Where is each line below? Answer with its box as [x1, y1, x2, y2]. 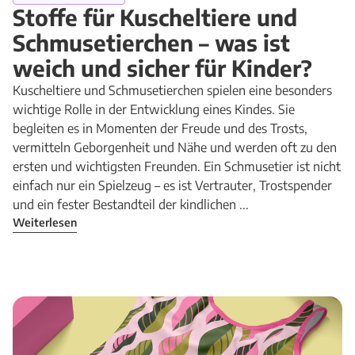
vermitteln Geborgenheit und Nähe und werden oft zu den [13, 139, 337, 155]
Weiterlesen [13, 216, 77, 229]
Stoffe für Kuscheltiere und [13, 3, 297, 31]
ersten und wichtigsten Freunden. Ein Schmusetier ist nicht [13, 158, 341, 174]
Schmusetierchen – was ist [13, 29, 290, 56]
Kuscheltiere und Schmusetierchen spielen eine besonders [13, 82, 332, 98]
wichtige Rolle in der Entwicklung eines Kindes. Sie [13, 101, 295, 117]
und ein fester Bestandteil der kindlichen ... [13, 197, 249, 212]
